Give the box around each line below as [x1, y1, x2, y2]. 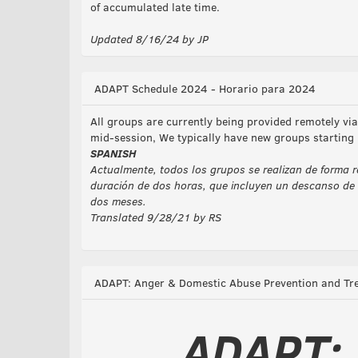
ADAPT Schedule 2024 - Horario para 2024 [94, 81, 316, 96]
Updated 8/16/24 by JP [90, 31, 209, 46]
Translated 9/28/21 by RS [90, 209, 221, 225]
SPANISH [90, 145, 136, 161]
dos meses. [90, 193, 146, 209]
